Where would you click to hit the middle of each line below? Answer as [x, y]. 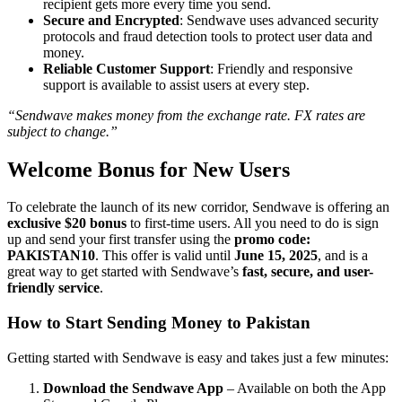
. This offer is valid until [165, 256]
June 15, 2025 [276, 256]
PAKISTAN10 [51, 256]
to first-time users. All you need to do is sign [253, 223]
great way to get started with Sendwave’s [125, 272]
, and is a [343, 256]
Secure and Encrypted [111, 20]
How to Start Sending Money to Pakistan [159, 323]
